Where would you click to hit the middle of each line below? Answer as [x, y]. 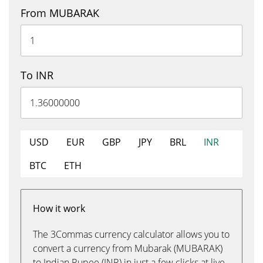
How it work [59, 208]
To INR [37, 75]
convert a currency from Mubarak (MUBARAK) [128, 248]
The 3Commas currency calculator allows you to [131, 234]
